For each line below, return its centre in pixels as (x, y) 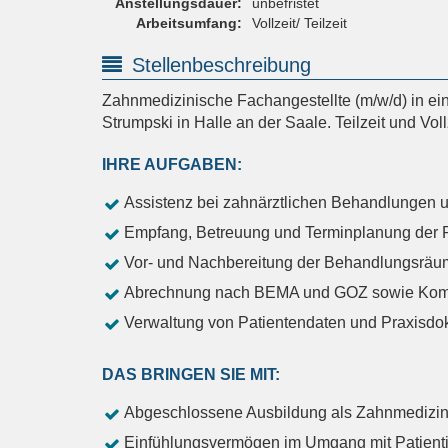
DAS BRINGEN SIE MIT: (191, 375)
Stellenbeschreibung (221, 65)
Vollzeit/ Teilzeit (299, 23)
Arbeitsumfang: (189, 23)
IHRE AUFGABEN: (172, 165)
